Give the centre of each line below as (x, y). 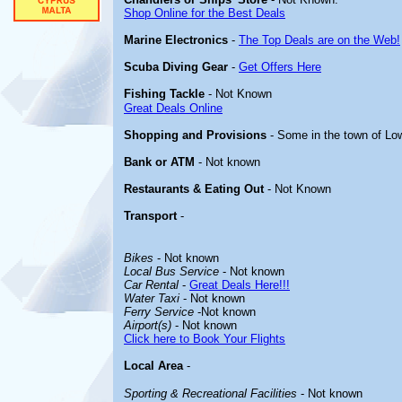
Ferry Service (159, 312)
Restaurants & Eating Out (194, 189)
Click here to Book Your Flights (205, 339)
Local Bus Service (171, 271)
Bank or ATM (159, 162)
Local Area (153, 366)
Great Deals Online (173, 108)
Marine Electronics (176, 40)
